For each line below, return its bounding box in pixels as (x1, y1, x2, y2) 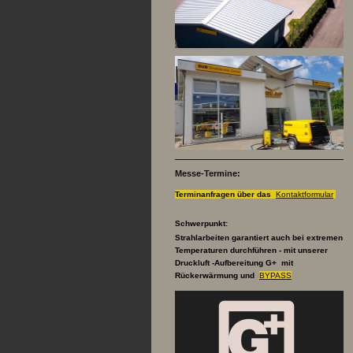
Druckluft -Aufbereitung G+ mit (175, 258, 293, 268)
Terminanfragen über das (175, 189, 276, 199)
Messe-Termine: (175, 169, 240, 179)
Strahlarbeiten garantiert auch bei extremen (175, 233, 343, 243)
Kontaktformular (276, 189, 333, 199)
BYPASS (259, 271, 292, 281)
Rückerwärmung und (175, 271, 259, 281)
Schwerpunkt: (175, 218, 228, 228)
